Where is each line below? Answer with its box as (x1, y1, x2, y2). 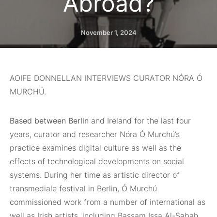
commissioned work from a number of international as (10, 197, 205, 207)
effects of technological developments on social (10, 156, 184, 166)
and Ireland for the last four (91, 116, 191, 125)
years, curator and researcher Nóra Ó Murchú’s (10, 129, 180, 139)
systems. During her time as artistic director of (10, 170, 180, 180)
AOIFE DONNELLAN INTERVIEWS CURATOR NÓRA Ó (10, 73, 202, 83)
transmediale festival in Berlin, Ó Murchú (10, 184, 157, 193)
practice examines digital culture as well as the (10, 143, 181, 153)
